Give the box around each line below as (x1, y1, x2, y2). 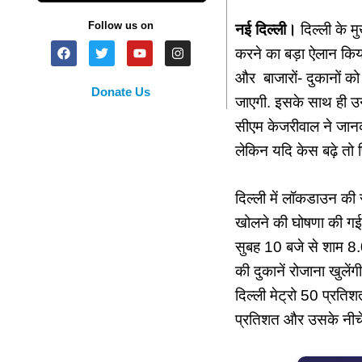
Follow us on (88, 19, 154, 32)
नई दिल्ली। (234, 21, 297, 39)
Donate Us (91, 85, 151, 99)
